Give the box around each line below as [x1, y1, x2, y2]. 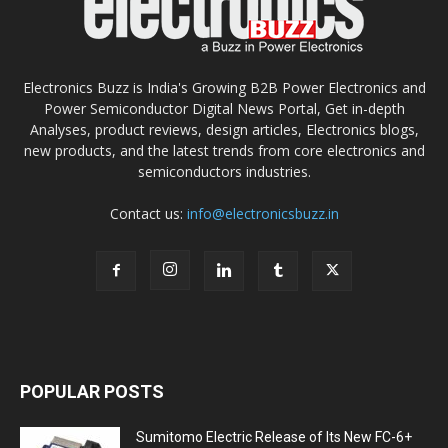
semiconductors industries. [137, 161, 311, 181]
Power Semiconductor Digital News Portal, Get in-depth [43, 98, 405, 118]
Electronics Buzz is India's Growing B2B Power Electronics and [22, 77, 426, 97]
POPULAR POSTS [20, 380, 164, 402]
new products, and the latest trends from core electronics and [23, 140, 425, 160]
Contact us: [109, 203, 187, 223]
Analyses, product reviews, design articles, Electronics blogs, [29, 119, 419, 139]
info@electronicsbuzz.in [186, 203, 339, 223]
